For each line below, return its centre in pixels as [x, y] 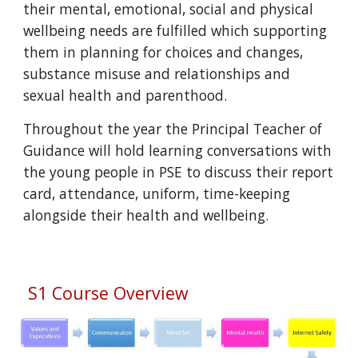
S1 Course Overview [106, 293]
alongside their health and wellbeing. [148, 215]
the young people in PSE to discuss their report [179, 172]
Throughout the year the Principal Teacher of [173, 129]
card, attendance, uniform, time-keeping [157, 193]
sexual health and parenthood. [125, 95]
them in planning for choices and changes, [163, 52]
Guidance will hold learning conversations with [178, 150]
